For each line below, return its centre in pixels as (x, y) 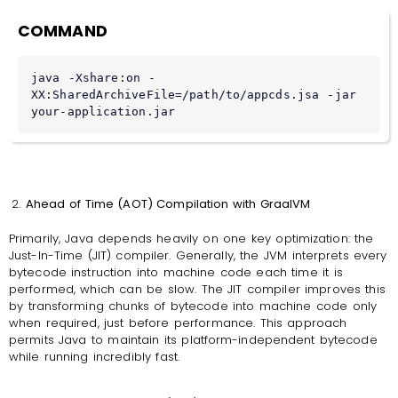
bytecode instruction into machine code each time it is (176, 273)
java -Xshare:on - (94, 78)
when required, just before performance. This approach (178, 323)
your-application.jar (103, 112)
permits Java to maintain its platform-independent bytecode (193, 340)
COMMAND (63, 32)
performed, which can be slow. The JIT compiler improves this (197, 290)
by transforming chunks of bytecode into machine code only (193, 306)
